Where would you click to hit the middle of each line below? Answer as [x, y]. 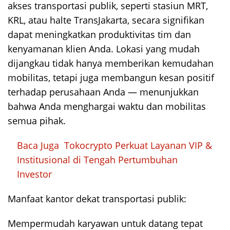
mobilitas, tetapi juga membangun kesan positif [111, 78]
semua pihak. [37, 121]
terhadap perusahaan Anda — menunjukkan [103, 92]
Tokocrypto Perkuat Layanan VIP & [138, 146]
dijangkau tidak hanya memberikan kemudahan [111, 63]
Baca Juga [38, 146]
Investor [34, 174]
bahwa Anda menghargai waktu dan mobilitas [107, 107]
